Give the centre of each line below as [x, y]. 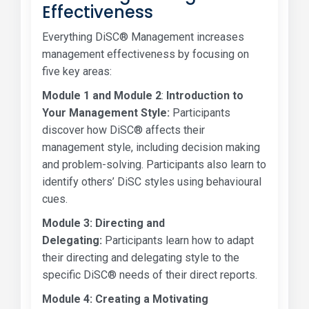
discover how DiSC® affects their [123, 130]
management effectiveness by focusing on [146, 54]
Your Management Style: [106, 112]
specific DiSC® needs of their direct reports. [150, 275]
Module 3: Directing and [103, 223]
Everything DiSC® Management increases [143, 37]
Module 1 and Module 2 [102, 95]
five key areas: [77, 71]
